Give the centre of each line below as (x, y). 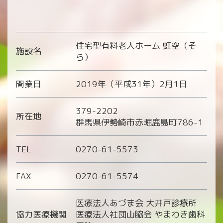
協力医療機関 (41, 215)
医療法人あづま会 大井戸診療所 (136, 203)
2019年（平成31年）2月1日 (131, 84)
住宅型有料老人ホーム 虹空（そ (136, 46)
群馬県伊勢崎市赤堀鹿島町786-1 (139, 122)
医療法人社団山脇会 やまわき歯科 (140, 215)
